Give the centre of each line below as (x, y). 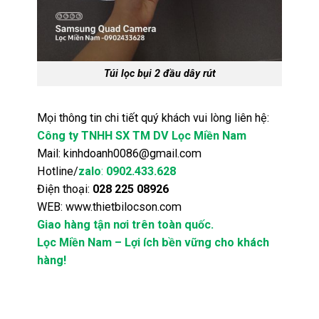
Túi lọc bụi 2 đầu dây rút (159, 73)
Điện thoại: (65, 189)
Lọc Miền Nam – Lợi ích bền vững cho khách (153, 242)
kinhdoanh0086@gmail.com (133, 153)
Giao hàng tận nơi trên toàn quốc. (126, 224)
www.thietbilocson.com (124, 206)
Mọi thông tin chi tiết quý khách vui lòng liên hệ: (153, 117)
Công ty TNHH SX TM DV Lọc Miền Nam (142, 135)
